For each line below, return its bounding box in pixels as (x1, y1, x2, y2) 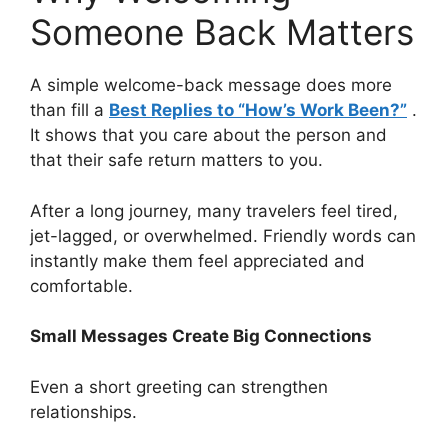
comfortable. (30, 275, 133, 296)
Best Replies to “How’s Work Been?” (109, 100, 407, 121)
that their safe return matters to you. (30, 150, 323, 171)
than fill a (30, 100, 109, 121)
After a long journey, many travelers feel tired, (30, 200, 398, 221)
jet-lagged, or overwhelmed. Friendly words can (30, 225, 416, 246)
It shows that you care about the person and (30, 125, 387, 146)
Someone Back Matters (30, 11, 414, 54)
